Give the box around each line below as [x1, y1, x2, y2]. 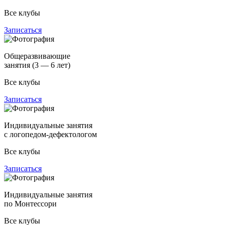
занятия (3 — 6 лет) [4, 60, 70, 69]
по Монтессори [4, 199, 57, 208]
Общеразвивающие [4, 51, 70, 60]
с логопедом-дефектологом [4, 130, 97, 139]
